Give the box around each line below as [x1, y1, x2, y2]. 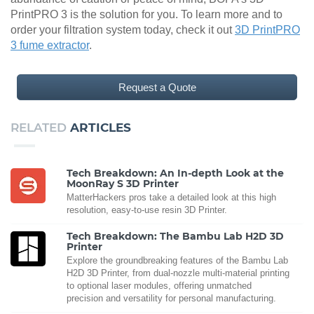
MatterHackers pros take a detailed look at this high [67, 192, 276, 203]
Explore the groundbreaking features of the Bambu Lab [67, 255, 288, 266]
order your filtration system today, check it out [11, 24, 235, 36]
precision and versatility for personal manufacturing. [67, 293, 276, 304]
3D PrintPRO [235, 24, 300, 36]
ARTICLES [70, 121, 131, 135]
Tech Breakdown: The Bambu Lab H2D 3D [67, 230, 284, 243]
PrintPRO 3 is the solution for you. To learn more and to [11, 8, 282, 21]
